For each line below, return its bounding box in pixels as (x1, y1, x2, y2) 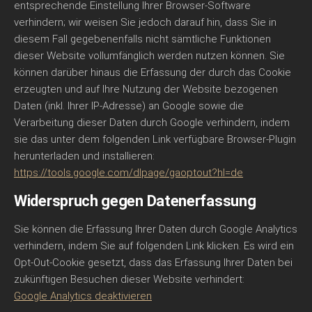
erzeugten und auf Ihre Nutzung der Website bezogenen (14, 83, 278, 95)
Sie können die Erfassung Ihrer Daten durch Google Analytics (14, 223, 297, 235)
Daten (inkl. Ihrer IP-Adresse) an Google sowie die (14, 100, 244, 112)
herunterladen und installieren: (14, 150, 155, 162)
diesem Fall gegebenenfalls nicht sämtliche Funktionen (14, 33, 271, 45)
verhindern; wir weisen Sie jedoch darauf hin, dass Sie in (14, 16, 276, 29)
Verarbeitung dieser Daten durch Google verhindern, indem (14, 116, 290, 129)
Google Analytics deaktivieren (14, 290, 152, 302)
